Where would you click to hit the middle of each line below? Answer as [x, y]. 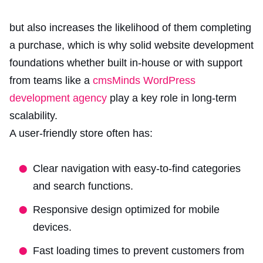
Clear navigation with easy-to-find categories [137, 168]
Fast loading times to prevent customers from [139, 250]
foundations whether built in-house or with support [126, 63]
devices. [52, 227]
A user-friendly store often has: [82, 133]
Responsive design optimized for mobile [126, 209]
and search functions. [83, 186]
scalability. [33, 115]
